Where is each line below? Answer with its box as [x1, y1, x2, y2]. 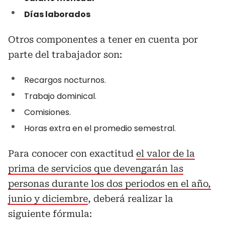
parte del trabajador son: [8, 49, 122, 60]
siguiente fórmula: [8, 208, 92, 219]
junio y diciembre [8, 193, 88, 204]
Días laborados [24, 9, 90, 20]
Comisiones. [24, 106, 71, 118]
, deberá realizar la [88, 193, 173, 204]
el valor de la [136, 148, 195, 159]
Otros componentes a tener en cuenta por [8, 34, 198, 45]
